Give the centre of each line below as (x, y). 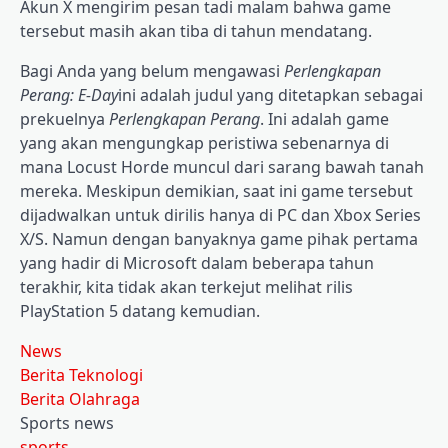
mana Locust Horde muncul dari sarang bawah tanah (222, 167)
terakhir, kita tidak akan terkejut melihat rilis (186, 287)
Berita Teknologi (81, 375)
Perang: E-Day (69, 95)
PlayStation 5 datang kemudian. (140, 311)
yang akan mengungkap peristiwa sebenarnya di (204, 143)
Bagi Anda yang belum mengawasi (152, 71)
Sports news (67, 423)
